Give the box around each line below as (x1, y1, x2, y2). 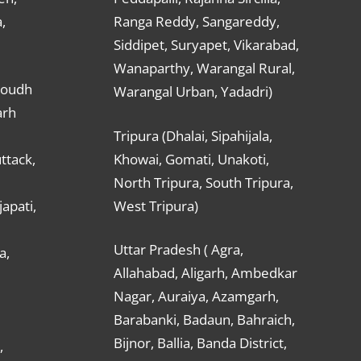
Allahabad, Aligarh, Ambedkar (114, 263, 297, 283)
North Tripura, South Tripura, (114, 172, 293, 192)
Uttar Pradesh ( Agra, (114, 240, 243, 259)
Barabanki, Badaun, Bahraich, (114, 310, 295, 330)
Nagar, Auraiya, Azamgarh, (114, 287, 279, 306)
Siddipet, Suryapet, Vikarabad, (114, 35, 299, 55)
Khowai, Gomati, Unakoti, (114, 149, 269, 168)
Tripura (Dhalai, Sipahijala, (114, 126, 272, 145)
